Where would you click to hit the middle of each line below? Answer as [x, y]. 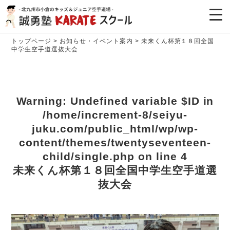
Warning [40, 101]
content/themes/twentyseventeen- [115, 142]
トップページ [32, 41]
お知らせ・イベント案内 [96, 41]
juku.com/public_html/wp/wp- [115, 128]
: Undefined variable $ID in [138, 101]
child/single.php [89, 156]
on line [157, 156]
